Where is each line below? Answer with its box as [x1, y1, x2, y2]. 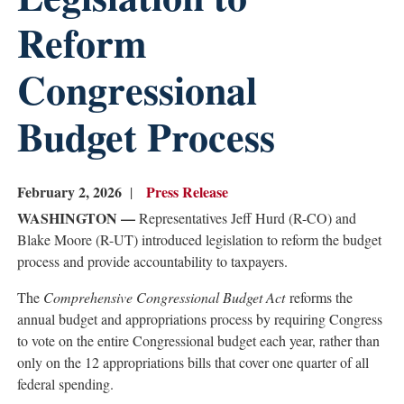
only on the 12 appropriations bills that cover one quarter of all [17, 353, 370, 372]
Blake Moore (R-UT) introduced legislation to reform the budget [17, 230, 382, 249]
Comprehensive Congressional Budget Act [43, 288, 286, 307]
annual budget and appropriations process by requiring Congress [17, 309, 383, 328]
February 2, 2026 [17, 181, 126, 202]
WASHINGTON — [17, 207, 136, 228]
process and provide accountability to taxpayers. [17, 252, 289, 271]
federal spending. [17, 374, 115, 393]
